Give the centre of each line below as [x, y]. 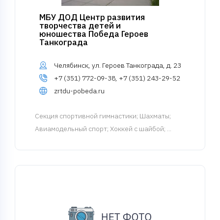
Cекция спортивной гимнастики [86, 116]
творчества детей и [80, 26]
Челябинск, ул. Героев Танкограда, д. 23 [117, 65]
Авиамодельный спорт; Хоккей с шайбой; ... [103, 129]
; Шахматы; [154, 116]
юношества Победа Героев [94, 34]
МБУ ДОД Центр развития [92, 17]
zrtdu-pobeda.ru [79, 91]
